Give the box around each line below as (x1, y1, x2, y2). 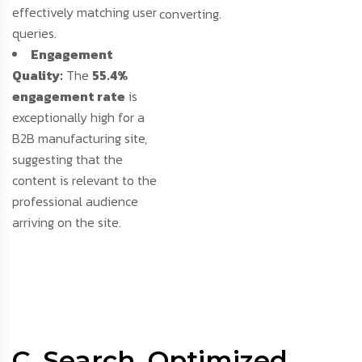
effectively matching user (12, 2, 157, 23)
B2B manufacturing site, (12, 128, 147, 149)
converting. (159, 4, 222, 24)
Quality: (12, 65, 63, 86)
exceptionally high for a (12, 107, 145, 128)
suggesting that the (12, 149, 123, 170)
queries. (12, 23, 57, 44)
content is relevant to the (12, 170, 157, 191)
